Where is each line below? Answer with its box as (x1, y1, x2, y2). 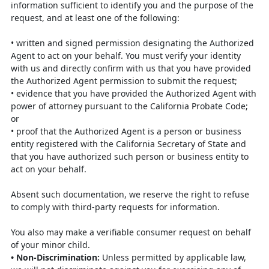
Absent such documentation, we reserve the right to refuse (11, 189, 249, 200)
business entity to (177, 151, 249, 162)
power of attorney (11, 100, 85, 112)
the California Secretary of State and (100, 138, 246, 150)
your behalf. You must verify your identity (74, 50, 241, 61)
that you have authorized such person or (11, 151, 177, 162)
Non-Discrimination (16, 252, 97, 263)
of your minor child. (11, 239, 90, 250)
